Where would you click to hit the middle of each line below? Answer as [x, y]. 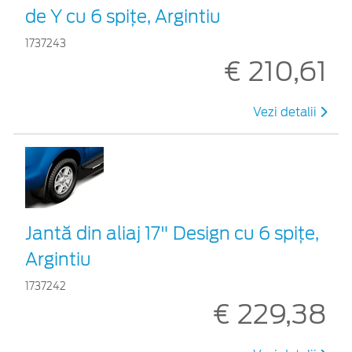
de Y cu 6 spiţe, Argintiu [123, 16]
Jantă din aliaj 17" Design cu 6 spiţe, [172, 233]
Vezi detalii [286, 112]
